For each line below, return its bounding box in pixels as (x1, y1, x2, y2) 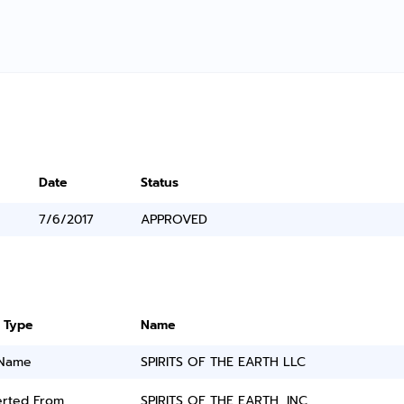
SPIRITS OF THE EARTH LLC (141, 353, 307, 372)
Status (141, 173, 179, 192)
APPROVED (141, 210, 208, 229)
